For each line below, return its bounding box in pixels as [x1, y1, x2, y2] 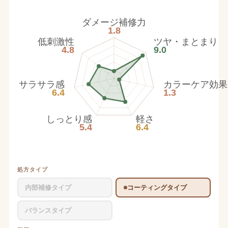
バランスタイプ [25, 207, 72, 214]
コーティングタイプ [127, 184, 187, 191]
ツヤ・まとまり [154, 36, 218, 47]
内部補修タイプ [25, 184, 72, 191]
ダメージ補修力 [82, 17, 146, 27]
